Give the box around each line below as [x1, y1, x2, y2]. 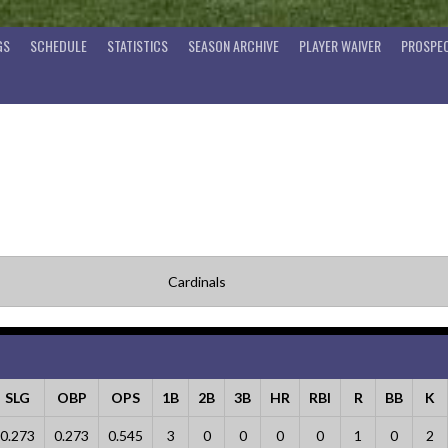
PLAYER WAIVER [299, 35, 381, 57]
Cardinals [167, 273, 226, 290]
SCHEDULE [30, 35, 87, 57]
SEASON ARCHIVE [188, 35, 279, 57]
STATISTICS [107, 35, 168, 57]
